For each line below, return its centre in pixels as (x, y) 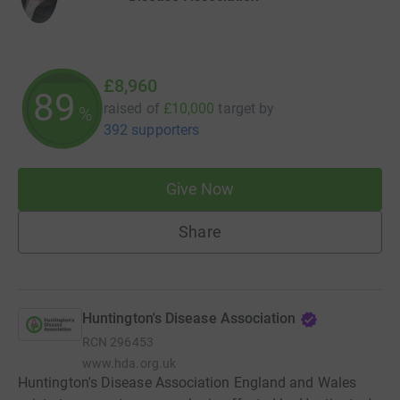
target (237, 109)
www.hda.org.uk (129, 364)
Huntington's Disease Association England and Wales (187, 383)
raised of (132, 109)
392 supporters (152, 130)
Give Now (200, 189)
